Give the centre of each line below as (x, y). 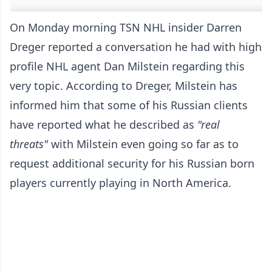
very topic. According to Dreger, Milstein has (124, 86)
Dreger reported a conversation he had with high (136, 47)
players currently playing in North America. (121, 183)
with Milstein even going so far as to (145, 144)
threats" (30, 144)
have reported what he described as (104, 124)
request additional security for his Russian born (132, 163)
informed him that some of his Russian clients (129, 105)
